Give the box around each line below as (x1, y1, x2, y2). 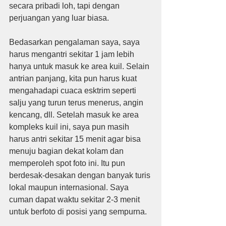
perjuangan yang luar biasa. (9, 14, 109, 22)
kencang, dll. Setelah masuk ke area (9, 110, 141, 119)
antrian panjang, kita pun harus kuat (9, 74, 139, 83)
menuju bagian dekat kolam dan (9, 147, 126, 155)
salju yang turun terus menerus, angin (9, 98, 145, 107)
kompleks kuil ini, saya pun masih (9, 123, 131, 131)
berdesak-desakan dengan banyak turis (9, 171, 152, 180)
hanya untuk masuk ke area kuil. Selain (9, 62, 151, 71)
